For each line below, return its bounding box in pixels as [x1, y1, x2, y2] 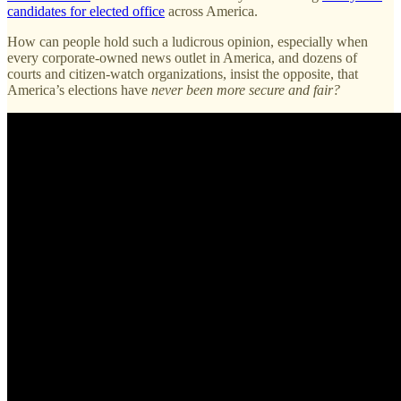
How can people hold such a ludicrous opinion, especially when [7, 33, 368, 49]
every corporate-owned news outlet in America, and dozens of [7, 49, 357, 65]
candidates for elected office [7, 3, 165, 19]
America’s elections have [7, 81, 151, 98]
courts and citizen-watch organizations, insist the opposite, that [7, 65, 358, 81]
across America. [165, 3, 258, 19]
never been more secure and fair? [151, 81, 340, 98]
